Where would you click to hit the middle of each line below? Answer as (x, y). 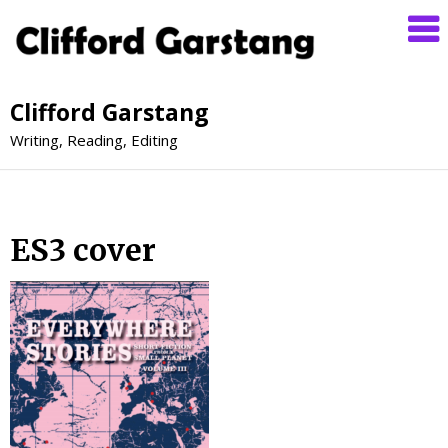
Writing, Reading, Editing (94, 139)
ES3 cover (83, 249)
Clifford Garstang (109, 111)
